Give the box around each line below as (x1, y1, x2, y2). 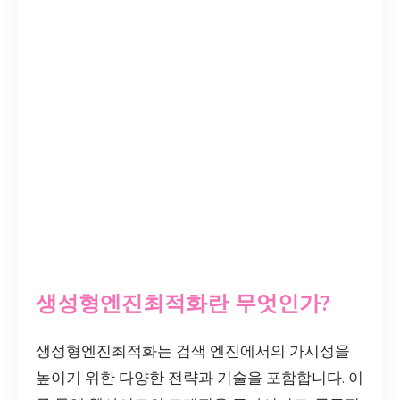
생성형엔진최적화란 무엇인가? (36, 289, 330, 318)
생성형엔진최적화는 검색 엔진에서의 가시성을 (36, 340, 350, 362)
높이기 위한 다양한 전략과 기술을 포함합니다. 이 (36, 367, 363, 388)
